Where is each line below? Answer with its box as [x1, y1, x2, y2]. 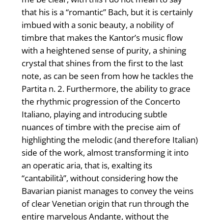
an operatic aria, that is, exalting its [21, 160, 152, 171]
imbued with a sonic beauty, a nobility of [21, 19, 174, 31]
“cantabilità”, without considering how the [21, 172, 178, 184]
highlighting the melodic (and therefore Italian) [21, 134, 198, 146]
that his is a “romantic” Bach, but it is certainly [21, 6, 193, 18]
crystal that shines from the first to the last [21, 57, 183, 69]
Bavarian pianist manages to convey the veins [21, 185, 193, 197]
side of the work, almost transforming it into [21, 147, 189, 159]
